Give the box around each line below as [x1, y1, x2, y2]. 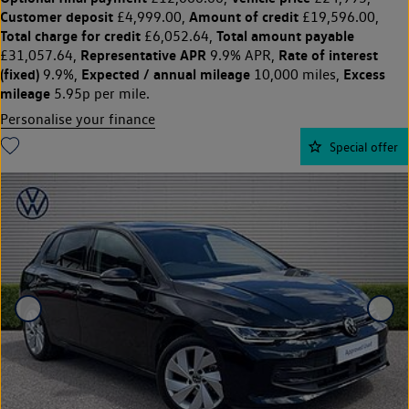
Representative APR [80, 45, 206, 64]
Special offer [330, 138, 398, 154]
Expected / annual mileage [81, 64, 250, 83]
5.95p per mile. [50, 84, 150, 102]
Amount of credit [189, 6, 299, 26]
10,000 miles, [250, 65, 343, 83]
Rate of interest [278, 45, 378, 64]
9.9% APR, [206, 46, 278, 64]
